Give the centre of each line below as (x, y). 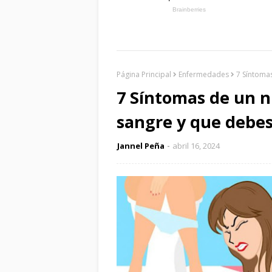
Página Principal (144, 74)
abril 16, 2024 (196, 145)
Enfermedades (204, 74)
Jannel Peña (141, 145)
